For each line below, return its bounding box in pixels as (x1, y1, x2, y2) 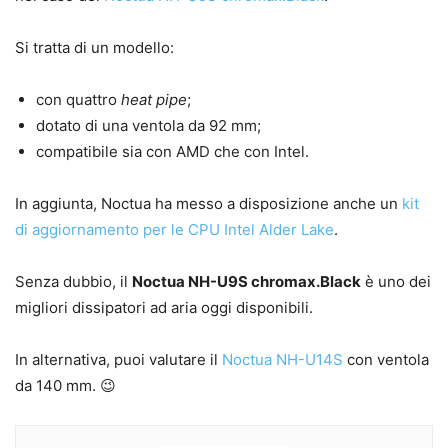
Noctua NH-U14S (222, 350, 343, 370)
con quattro (36, 90, 121, 110)
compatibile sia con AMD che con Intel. (36, 142, 309, 162)
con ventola (343, 350, 429, 370)
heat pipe (121, 90, 187, 110)
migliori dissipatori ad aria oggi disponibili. (15, 298, 313, 318)
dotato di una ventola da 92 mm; (36, 116, 261, 136)
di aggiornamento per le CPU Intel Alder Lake (15, 220, 334, 240)
